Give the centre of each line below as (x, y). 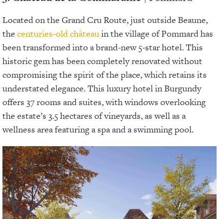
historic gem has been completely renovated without (102, 61)
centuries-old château (58, 33)
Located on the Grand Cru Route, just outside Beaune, (105, 20)
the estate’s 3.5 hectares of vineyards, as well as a (94, 115)
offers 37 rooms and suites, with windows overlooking (104, 102)
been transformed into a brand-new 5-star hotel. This (103, 47)
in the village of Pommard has (156, 33)
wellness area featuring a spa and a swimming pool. (98, 129)
